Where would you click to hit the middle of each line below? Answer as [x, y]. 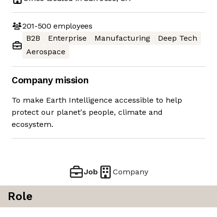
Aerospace [46, 52]
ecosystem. [32, 124]
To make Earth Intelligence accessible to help [97, 100]
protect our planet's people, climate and [87, 112]
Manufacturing [122, 38]
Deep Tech [178, 38]
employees [72, 26]
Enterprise [67, 38]
